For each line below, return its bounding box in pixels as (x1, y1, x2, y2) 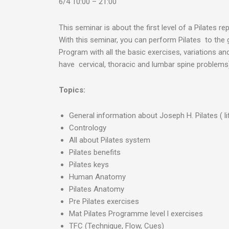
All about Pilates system (68, 135, 150, 145)
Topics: (58, 85, 85, 95)
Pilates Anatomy (68, 185, 124, 194)
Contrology (68, 123, 106, 132)
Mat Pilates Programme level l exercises (68, 209, 203, 218)
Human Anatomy (68, 172, 126, 181)
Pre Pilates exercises (68, 197, 139, 206)
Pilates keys (68, 160, 109, 169)
